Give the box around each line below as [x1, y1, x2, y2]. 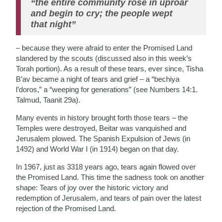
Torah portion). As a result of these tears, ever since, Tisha [16, 64, 204, 73]
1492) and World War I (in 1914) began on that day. [16, 144, 179, 153]
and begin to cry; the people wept [31, 8, 173, 18]
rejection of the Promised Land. [16, 204, 116, 213]
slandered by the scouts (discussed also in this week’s [16, 54, 192, 62]
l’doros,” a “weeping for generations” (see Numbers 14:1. [16, 85, 198, 94]
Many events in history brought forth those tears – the [16, 113, 188, 122]
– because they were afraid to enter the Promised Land [16, 43, 193, 52]
